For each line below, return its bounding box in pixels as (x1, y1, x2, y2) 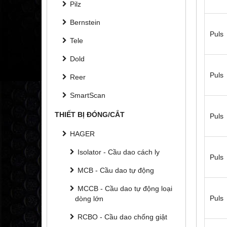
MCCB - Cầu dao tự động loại (78, 184, 172, 193)
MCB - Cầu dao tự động (78, 166, 154, 174)
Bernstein (70, 18, 100, 26)
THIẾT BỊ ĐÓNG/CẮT (55, 110, 125, 119)
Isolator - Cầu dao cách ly (78, 147, 160, 156)
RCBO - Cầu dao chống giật (78, 212, 167, 221)
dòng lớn (75, 194, 103, 203)
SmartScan (70, 91, 105, 99)
